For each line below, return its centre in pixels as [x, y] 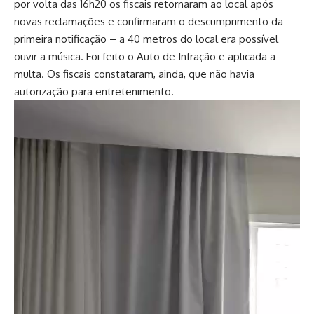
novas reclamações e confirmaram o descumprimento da [149, 22]
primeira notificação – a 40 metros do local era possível [146, 39]
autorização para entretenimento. [94, 92]
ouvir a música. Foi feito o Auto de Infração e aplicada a [145, 57]
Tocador [33, 109]
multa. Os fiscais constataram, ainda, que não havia [134, 74]
